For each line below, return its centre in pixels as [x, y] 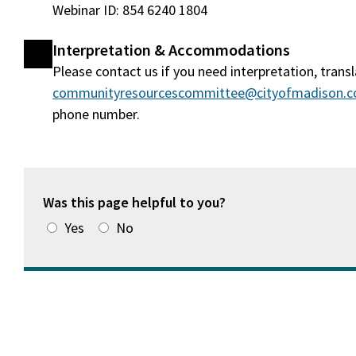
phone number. [97, 114]
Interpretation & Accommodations [172, 50]
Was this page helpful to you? [136, 203]
